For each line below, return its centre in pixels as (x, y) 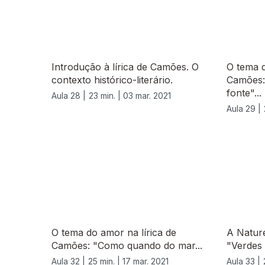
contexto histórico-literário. (112, 80)
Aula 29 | (244, 109)
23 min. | (106, 96)
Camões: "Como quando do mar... (127, 246)
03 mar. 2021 (147, 96)
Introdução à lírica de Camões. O (125, 67)
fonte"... (244, 93)
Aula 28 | (69, 96)
